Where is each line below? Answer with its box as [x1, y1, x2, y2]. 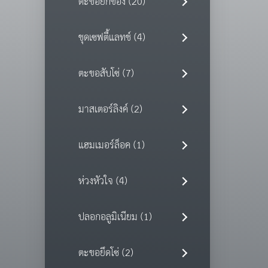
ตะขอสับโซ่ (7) [78, 65, 134, 84]
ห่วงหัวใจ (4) [78, 172, 127, 191]
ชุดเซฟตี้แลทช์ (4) [78, 29, 145, 48]
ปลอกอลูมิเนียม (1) [78, 208, 152, 227]
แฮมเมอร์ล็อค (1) [78, 136, 145, 156]
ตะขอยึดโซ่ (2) [78, 244, 133, 263]
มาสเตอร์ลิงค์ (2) [78, 100, 142, 120]
